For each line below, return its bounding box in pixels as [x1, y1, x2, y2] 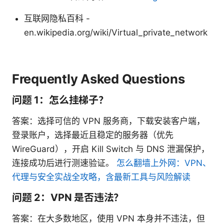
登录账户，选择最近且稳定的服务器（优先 [12, 130, 173, 140]
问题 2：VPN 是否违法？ [12, 191, 124, 204]
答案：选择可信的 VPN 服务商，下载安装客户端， [12, 116, 205, 126]
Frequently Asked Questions [12, 71, 185, 87]
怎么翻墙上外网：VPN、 [116, 158, 211, 168]
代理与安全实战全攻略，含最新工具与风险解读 [12, 172, 190, 182]
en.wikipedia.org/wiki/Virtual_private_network [24, 27, 207, 38]
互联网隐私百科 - [24, 13, 90, 24]
